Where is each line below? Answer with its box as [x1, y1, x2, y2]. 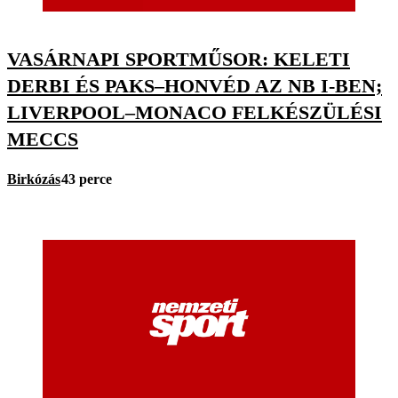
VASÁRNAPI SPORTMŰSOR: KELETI [7, 47, 350, 70]
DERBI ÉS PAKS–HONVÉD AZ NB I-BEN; [7, 74, 382, 97]
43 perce [61, 171, 112, 187]
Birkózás [7, 171, 60, 187]
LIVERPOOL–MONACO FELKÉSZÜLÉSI [7, 100, 382, 123]
